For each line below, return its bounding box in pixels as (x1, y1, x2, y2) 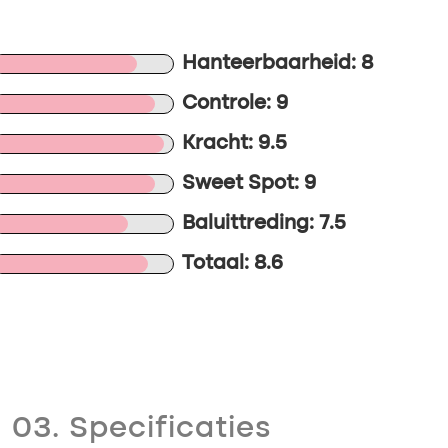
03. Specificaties (12, 414, 272, 444)
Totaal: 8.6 (182, 254, 284, 274)
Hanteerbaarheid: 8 (182, 54, 374, 74)
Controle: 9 (182, 94, 289, 114)
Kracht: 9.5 (182, 134, 288, 154)
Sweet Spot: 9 (182, 174, 317, 194)
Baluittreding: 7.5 (182, 214, 347, 234)
